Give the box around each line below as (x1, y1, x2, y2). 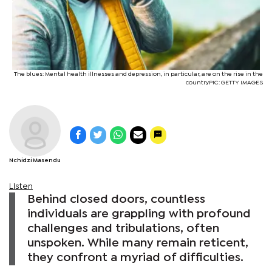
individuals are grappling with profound (27, 208, 251, 219)
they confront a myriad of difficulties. (27, 252, 243, 263)
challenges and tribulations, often (27, 223, 219, 234)
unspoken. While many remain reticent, (27, 237, 248, 248)
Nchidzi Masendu (9, 157, 61, 163)
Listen (9, 182, 33, 190)
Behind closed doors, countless (27, 194, 205, 205)
